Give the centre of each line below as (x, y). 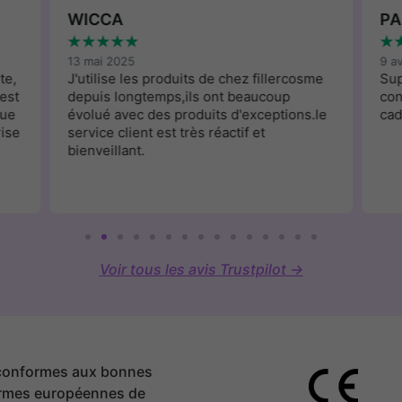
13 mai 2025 (101, 61)
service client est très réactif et (166, 133)
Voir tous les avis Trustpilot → (201, 270)
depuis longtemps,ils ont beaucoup (179, 97)
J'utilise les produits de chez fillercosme (196, 79)
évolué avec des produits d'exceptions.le (197, 115)
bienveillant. (106, 151)
